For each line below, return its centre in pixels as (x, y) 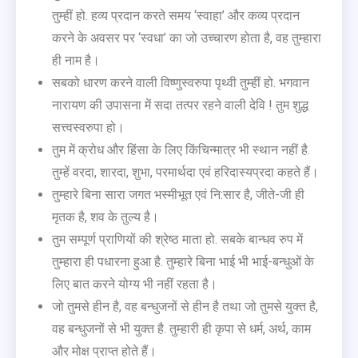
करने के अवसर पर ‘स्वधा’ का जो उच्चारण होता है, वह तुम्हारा (187, 38)
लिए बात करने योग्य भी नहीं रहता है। (135, 284)
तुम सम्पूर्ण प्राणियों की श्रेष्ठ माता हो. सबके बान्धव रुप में (177, 239)
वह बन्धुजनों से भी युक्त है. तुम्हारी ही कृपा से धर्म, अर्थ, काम (181, 328)
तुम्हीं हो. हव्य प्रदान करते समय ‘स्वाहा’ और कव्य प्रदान (176, 15)
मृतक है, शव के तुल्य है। (105, 217)
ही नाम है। (76, 60)
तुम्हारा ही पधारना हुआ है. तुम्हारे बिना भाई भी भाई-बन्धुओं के (183, 261)
